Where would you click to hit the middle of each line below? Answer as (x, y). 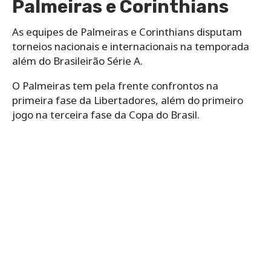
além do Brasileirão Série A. (77, 60)
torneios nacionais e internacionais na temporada (131, 46)
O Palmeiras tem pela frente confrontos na (115, 85)
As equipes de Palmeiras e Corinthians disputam (127, 31)
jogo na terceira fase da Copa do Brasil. (106, 114)
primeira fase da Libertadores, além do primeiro (128, 100)
